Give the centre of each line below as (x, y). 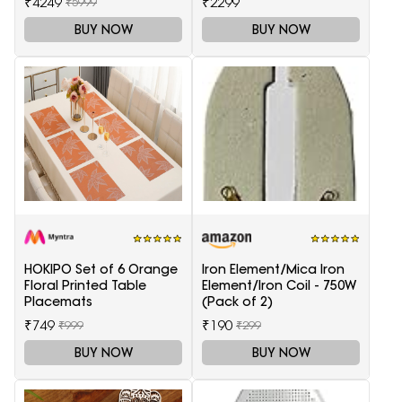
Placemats (58, 302)
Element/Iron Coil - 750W (279, 286)
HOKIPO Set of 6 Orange (101, 270)
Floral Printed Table (85, 286)
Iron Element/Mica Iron (273, 270)
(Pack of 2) (237, 302)
